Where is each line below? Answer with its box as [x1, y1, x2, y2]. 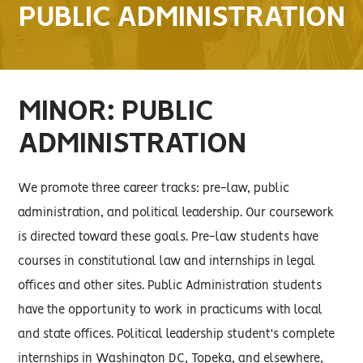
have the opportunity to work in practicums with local [18, 305, 323, 316]
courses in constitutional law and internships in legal [18, 256, 316, 267]
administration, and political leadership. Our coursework [18, 207, 335, 219]
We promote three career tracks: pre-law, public [18, 183, 290, 194]
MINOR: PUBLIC [18, 97, 214, 126]
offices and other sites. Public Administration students [18, 280, 322, 292]
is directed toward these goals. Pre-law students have [18, 232, 319, 243]
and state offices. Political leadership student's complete [18, 329, 335, 340]
